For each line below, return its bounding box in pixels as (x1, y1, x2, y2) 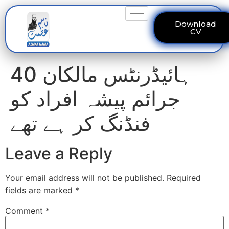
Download (175, 19, 217, 29)
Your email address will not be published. (5, 173, 164, 183)
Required (167, 173, 201, 183)
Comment (5, 205, 45, 216)
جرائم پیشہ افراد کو (10, 86, 180, 111)
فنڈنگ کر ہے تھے (10, 111, 150, 136)
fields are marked (5, 185, 75, 195)
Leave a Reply (5, 144, 112, 164)
